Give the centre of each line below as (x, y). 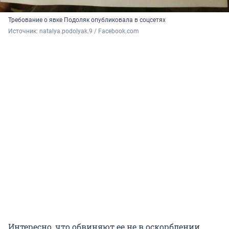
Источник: (24, 31)
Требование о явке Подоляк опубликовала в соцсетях (87, 20)
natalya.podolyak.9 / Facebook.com (89, 31)
